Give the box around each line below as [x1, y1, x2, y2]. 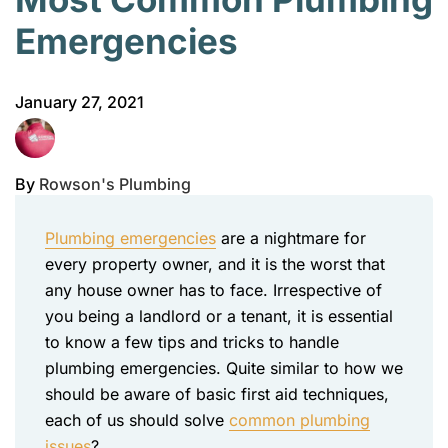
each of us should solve [45, 410, 229, 430]
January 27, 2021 [15, 92, 144, 112]
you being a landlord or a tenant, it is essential [45, 306, 393, 326]
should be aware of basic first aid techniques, [45, 384, 389, 404]
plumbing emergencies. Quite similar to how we [45, 358, 403, 378]
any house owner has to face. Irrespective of [45, 280, 382, 300]
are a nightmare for [216, 228, 366, 248]
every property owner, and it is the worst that [45, 254, 385, 274]
